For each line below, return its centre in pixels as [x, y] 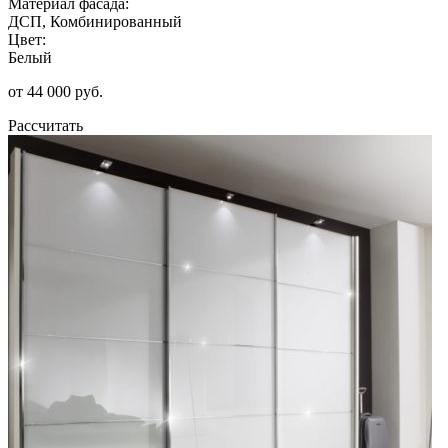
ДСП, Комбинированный [95, 21]
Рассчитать [45, 125]
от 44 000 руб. [55, 91]
